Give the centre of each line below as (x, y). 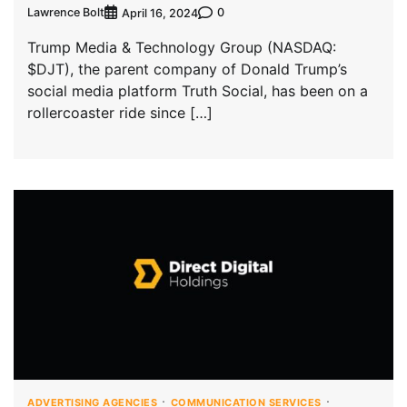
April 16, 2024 (160, 13)
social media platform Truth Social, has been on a (198, 90)
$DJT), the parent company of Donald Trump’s (187, 69)
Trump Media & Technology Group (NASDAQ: (182, 47)
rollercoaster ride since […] (120, 112)
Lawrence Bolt (66, 13)
